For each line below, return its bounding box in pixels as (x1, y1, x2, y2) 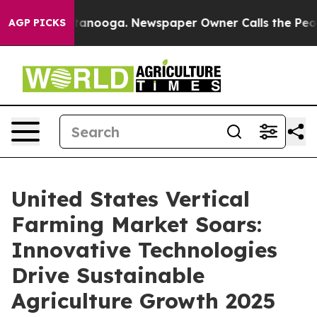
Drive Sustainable (11, 262, 204, 289)
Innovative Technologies (11, 236, 277, 263)
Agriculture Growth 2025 (11, 287, 275, 314)
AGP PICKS (8, 16, 66, 29)
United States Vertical (11, 185, 250, 212)
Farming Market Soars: (11, 211, 262, 238)
